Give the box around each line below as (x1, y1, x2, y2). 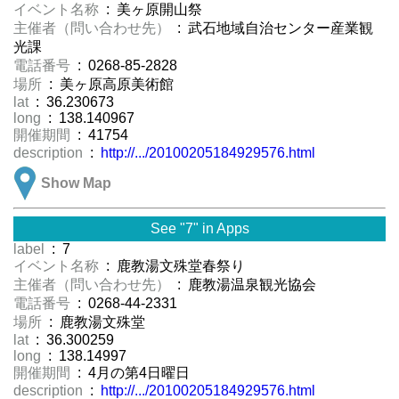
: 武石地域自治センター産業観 (174, 20, 373, 37)
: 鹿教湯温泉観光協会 (174, 277, 316, 293)
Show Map (41, 175, 111, 191)
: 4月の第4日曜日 (74, 365, 190, 381)
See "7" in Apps (150, 221, 249, 237)
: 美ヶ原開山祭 (102, 2, 202, 18)
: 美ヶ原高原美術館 (45, 77, 188, 93)
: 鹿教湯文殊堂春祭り (102, 258, 245, 274)
